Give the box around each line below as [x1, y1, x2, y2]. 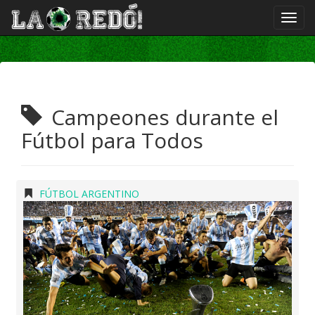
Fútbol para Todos [21, 126, 203, 155]
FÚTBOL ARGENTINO [39, 187, 139, 200]
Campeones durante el [46, 103, 278, 131]
